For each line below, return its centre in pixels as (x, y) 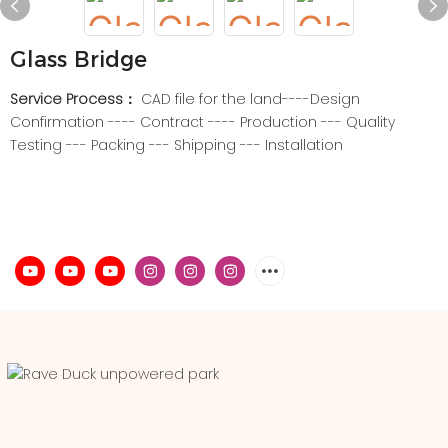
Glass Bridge (78, 59)
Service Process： (75, 99)
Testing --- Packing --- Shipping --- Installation (176, 145)
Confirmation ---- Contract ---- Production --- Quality (202, 122)
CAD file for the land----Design (250, 99)
